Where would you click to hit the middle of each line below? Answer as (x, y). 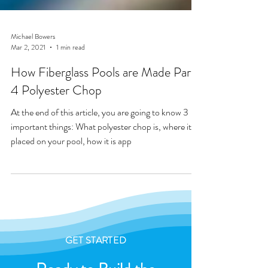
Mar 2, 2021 (28, 69)
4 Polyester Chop (56, 112)
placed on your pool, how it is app (71, 162)
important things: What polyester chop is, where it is (105, 148)
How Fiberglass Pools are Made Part (103, 94)
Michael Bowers (33, 58)
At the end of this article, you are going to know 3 (100, 134)
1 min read (71, 69)
